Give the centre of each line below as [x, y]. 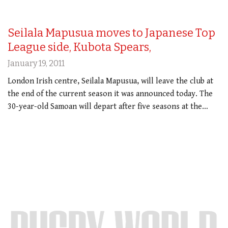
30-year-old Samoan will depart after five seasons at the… [108, 107]
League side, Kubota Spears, [79, 47]
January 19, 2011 [36, 64]
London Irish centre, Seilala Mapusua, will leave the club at [110, 81]
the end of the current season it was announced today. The [110, 94]
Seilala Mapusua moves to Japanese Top [111, 33]
